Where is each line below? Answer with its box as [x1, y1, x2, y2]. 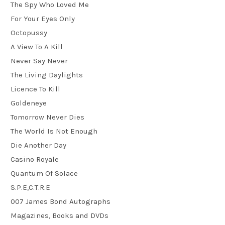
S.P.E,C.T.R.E [11, 183, 50, 192]
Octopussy [11, 28, 47, 38]
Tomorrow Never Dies [11, 113, 84, 122]
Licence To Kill [11, 84, 60, 94]
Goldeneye [11, 98, 47, 108]
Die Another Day [11, 141, 66, 150]
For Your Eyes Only [11, 14, 75, 24]
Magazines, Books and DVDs [11, 211, 108, 220]
